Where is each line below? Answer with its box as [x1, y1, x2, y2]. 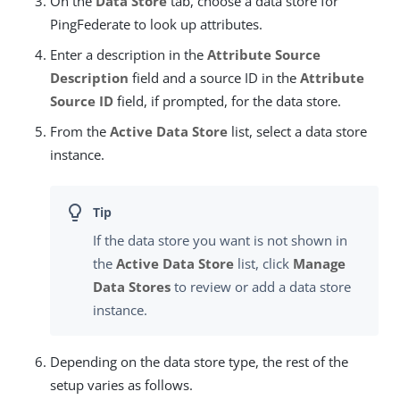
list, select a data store [228, 121, 367, 140]
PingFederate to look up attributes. [50, 14, 262, 33]
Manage [293, 254, 346, 273]
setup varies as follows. [50, 376, 193, 395]
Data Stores [93, 278, 171, 296]
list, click [234, 254, 293, 273]
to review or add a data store [171, 278, 351, 296]
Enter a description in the [50, 45, 207, 63]
